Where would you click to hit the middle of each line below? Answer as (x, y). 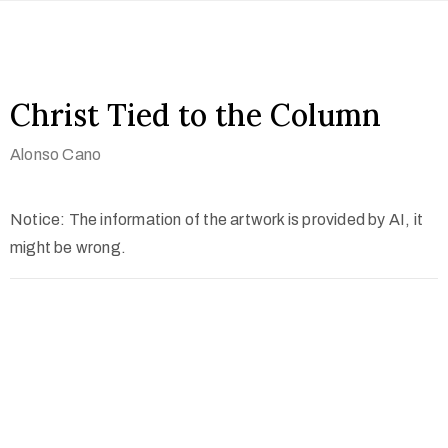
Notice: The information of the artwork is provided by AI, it (217, 219)
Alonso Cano (56, 154)
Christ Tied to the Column (195, 115)
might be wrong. (68, 247)
